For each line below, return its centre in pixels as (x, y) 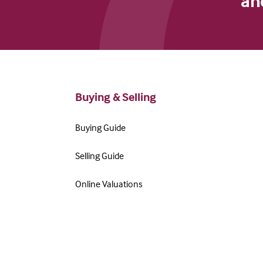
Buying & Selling (116, 97)
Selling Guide (100, 156)
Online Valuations (109, 184)
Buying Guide (100, 127)
